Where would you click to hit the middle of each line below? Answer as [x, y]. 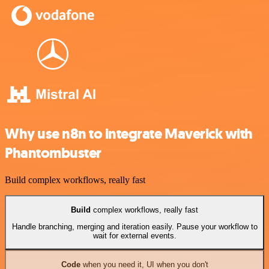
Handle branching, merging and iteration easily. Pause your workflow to [134, 226]
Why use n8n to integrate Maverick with [129, 134]
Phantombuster [53, 153]
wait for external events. [134, 235]
